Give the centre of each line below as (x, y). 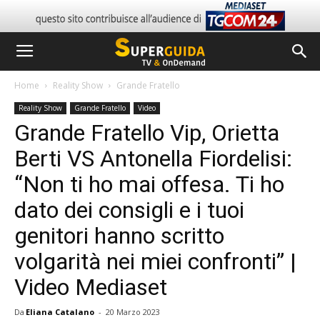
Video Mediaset (91, 287)
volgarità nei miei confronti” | (155, 261)
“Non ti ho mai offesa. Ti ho (149, 184)
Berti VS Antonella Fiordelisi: (153, 159)
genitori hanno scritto (119, 236)
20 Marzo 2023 (133, 312)
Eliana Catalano (60, 312)
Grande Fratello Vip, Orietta (147, 133)
